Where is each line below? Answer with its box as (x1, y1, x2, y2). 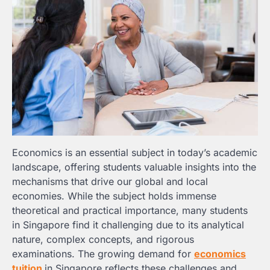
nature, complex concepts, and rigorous (12, 233, 194, 246)
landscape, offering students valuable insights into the (12, 161, 256, 174)
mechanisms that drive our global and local (12, 175, 208, 188)
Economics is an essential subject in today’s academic (12, 146, 257, 159)
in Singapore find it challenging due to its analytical (12, 219, 244, 231)
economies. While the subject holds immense (12, 190, 216, 202)
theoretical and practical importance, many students (12, 204, 248, 217)
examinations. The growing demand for (12, 248, 194, 260)
